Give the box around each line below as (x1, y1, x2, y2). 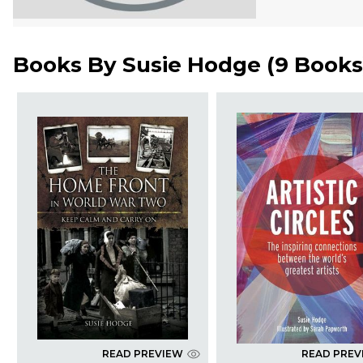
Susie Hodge (122, 52, 261, 79)
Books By (13, 52, 122, 79)
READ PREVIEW (101, 348, 183, 361)
